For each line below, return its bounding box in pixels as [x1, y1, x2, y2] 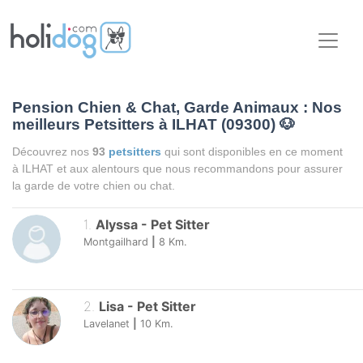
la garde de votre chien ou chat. [12, 179, 175, 193]
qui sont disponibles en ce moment [164, 145, 343, 159]
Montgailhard [83, 236, 148, 249]
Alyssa [95, 216, 138, 233]
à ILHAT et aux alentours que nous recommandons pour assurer [12, 162, 343, 176]
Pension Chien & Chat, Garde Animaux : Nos [12, 99, 342, 117]
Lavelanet [83, 318, 130, 331]
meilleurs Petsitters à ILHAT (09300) [12, 116, 280, 134]
